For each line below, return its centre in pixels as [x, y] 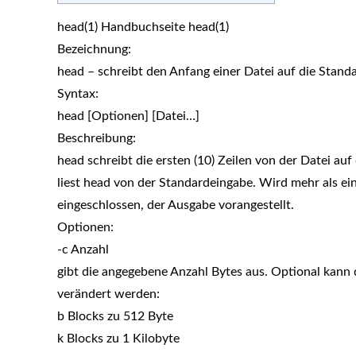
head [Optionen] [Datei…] [128, 116]
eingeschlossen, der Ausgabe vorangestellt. [176, 205]
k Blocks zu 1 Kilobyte [118, 339]
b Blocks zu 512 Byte [115, 317]
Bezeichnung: [94, 50]
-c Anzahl [83, 250]
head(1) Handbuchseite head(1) [143, 27]
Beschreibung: [97, 139]
